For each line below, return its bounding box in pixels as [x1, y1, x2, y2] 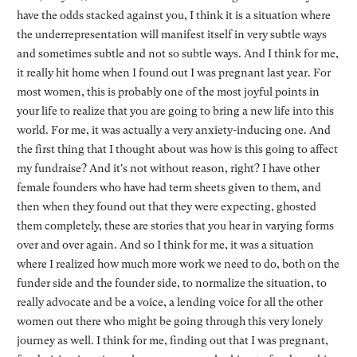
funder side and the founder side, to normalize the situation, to [16, 276, 327, 289]
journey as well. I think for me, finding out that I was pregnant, [16, 333, 328, 347]
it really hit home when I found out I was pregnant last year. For [16, 65, 331, 79]
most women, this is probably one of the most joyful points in [16, 84, 320, 98]
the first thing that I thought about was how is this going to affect [16, 142, 338, 155]
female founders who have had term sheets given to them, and [16, 180, 321, 194]
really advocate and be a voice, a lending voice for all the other [16, 295, 323, 308]
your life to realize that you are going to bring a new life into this [16, 104, 334, 117]
